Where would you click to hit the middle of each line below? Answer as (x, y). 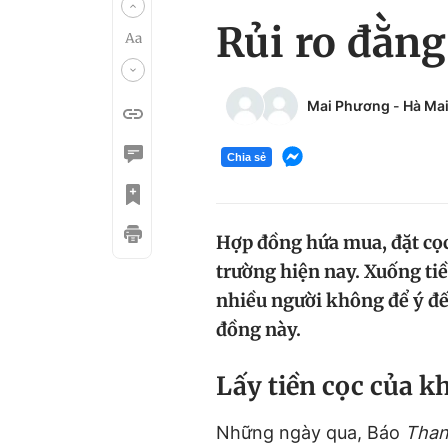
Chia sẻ (246, 156)
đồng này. (258, 329)
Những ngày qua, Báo (308, 432)
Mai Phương (348, 105)
